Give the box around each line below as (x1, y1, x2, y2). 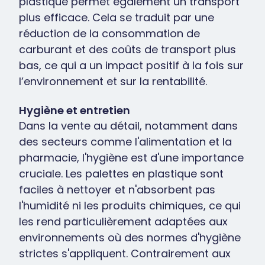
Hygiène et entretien (19, 103, 130, 118)
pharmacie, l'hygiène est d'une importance (19, 150, 244, 165)
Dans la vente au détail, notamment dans (19, 118, 238, 133)
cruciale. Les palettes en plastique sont (19, 166, 224, 181)
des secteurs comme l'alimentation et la (19, 134, 232, 149)
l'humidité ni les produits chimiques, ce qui (19, 198, 241, 213)
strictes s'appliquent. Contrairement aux (19, 246, 231, 261)
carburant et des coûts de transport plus (19, 42, 236, 57)
